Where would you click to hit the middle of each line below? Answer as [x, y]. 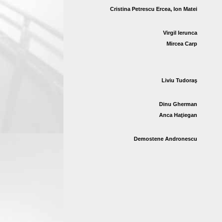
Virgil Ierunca [180, 33]
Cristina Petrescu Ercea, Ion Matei [154, 9]
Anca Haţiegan [178, 115]
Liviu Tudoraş [179, 80]
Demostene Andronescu [166, 139]
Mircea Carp [182, 44]
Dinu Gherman [178, 104]
